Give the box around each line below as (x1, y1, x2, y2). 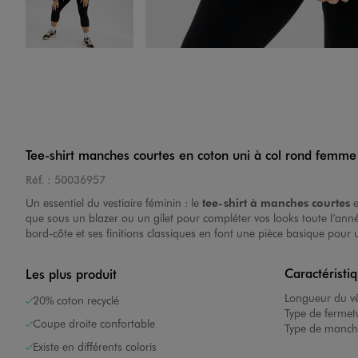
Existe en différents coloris (33, 339, 157, 355)
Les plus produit (26, 265, 117, 283)
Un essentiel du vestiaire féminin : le (26, 195, 202, 211)
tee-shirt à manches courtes (202, 195, 350, 210)
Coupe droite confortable (33, 316, 155, 332)
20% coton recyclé (33, 292, 119, 308)
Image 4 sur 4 (78, 51, 158, 69)
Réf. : (26, 172, 51, 188)
